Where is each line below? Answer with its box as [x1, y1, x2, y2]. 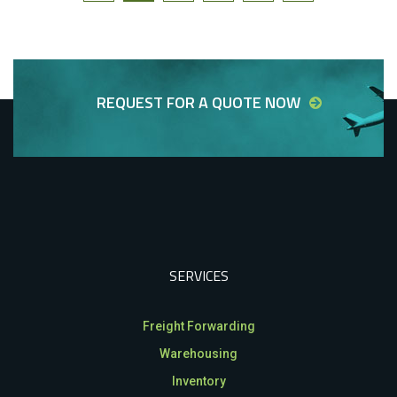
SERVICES [168, 265, 229, 287]
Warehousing [160, 346, 237, 362]
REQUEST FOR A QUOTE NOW [97, 90, 300, 115]
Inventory [171, 374, 226, 389]
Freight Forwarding [142, 319, 255, 334]
